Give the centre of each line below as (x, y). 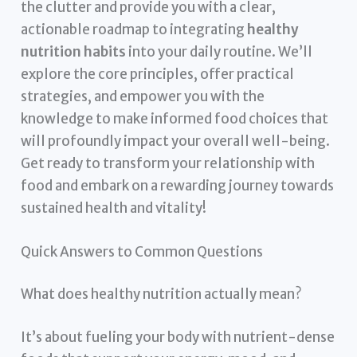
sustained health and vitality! (114, 208)
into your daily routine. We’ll (220, 51)
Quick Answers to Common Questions (142, 251)
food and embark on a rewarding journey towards (178, 185)
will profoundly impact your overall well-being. (176, 141)
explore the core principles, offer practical (158, 74)
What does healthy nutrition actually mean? (162, 294)
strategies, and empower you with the (143, 96)
